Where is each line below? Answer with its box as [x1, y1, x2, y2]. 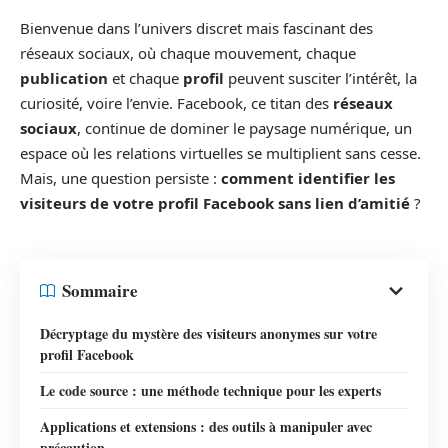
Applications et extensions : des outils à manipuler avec [40, 415, 372, 437]
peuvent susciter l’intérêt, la [224, 68, 417, 89]
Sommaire [62, 278, 138, 304]
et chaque [108, 68, 183, 89]
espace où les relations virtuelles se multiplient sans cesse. [20, 143, 421, 164]
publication [20, 68, 108, 89]
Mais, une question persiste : [20, 168, 221, 189]
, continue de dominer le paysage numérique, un [77, 118, 412, 139]
